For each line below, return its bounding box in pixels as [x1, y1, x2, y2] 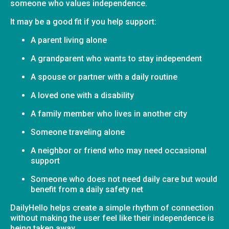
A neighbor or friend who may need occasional [31, 145, 207, 155]
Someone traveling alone [31, 127, 125, 137]
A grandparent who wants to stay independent [31, 53, 202, 63]
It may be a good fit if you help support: [10, 16, 156, 27]
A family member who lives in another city [31, 108, 187, 119]
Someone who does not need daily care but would [31, 174, 217, 184]
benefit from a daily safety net [31, 184, 143, 194]
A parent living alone [31, 35, 107, 45]
